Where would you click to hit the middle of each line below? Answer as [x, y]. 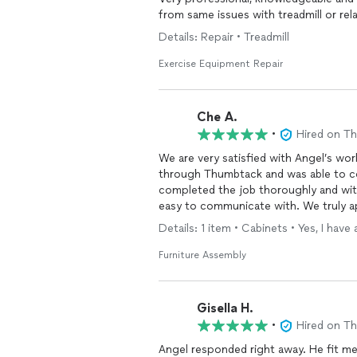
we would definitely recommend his [252, 222]
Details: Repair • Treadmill [224, 37]
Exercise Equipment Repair [221, 64]
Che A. [217, 116]
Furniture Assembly [202, 255]
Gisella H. [225, 308]
